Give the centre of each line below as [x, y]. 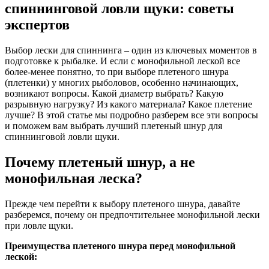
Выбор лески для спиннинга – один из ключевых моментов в [131, 50]
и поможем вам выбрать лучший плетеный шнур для [113, 125]
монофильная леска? [74, 178]
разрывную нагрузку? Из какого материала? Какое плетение [128, 104]
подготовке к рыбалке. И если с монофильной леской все [122, 61]
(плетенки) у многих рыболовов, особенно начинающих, [122, 82]
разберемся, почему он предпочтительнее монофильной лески [132, 214]
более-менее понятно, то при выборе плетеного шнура [117, 71]
